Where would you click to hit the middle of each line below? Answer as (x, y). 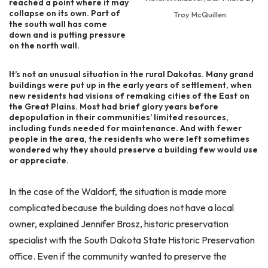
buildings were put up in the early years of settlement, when (130, 85)
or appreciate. (39, 160)
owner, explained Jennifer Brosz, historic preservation (119, 224)
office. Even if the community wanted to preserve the (118, 256)
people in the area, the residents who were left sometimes (129, 139)
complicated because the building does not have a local (121, 208)
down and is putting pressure (67, 35)
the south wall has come (58, 24)
